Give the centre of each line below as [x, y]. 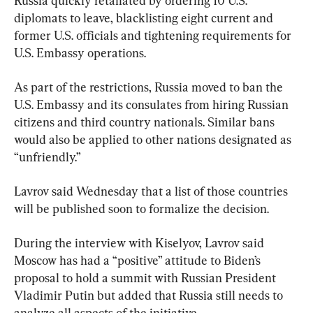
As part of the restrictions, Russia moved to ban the [150, 87]
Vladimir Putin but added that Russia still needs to [150, 295]
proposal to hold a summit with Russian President [146, 277]
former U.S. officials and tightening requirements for [154, 35]
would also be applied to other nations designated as [154, 139]
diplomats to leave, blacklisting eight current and [145, 17]
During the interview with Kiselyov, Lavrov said [140, 242]
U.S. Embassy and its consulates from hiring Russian [153, 104]
